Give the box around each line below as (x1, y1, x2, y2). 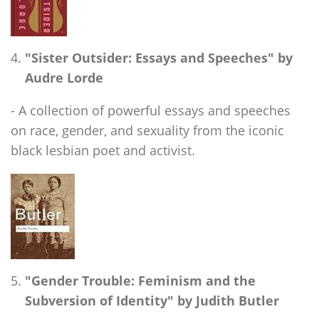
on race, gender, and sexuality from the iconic (11, 121, 284, 140)
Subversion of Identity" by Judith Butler (25, 291, 279, 309)
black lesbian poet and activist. (11, 141, 195, 159)
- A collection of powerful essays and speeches (11, 101, 291, 120)
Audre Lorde (25, 68, 103, 86)
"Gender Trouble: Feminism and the (25, 271, 256, 289)
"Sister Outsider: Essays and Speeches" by (25, 48, 293, 66)
